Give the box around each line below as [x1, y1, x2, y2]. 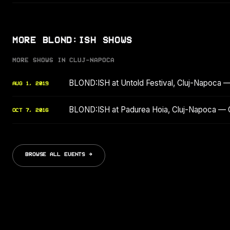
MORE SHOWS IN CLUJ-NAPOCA [12, 57, 114, 64]
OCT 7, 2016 [12, 107, 49, 114]
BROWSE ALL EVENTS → [25, 151, 93, 158]
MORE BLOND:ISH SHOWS [12, 35, 133, 45]
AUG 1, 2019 [12, 80, 49, 87]
